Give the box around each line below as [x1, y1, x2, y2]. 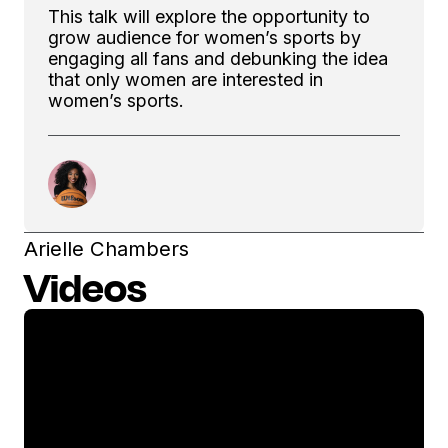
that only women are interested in [48, 69, 323, 90]
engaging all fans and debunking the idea [48, 48, 388, 69]
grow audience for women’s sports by [48, 27, 361, 48]
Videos [24, 262, 147, 311]
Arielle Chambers [24, 236, 189, 261]
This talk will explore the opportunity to [48, 6, 370, 27]
